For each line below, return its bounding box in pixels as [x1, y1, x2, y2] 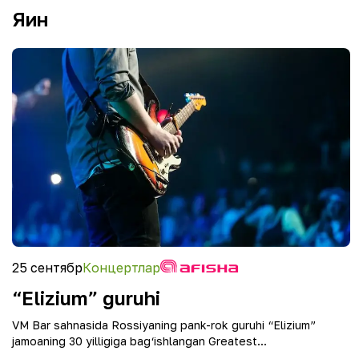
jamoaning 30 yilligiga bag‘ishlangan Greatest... [12, 334, 267, 348]
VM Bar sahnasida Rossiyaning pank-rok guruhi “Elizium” [12, 318, 316, 332]
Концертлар [83, 260, 160, 276]
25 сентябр [12, 260, 83, 276]
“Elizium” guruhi [12, 286, 160, 309]
